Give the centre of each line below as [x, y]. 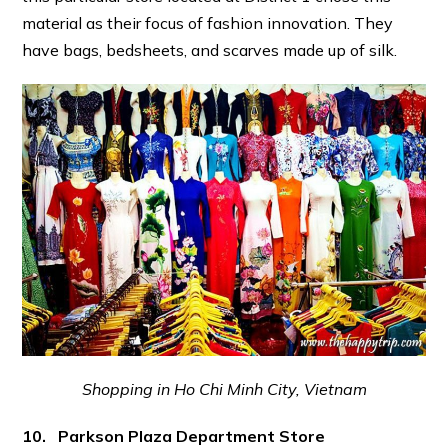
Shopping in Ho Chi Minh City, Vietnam [224, 389]
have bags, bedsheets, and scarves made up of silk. [210, 50]
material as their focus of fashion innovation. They [208, 23]
